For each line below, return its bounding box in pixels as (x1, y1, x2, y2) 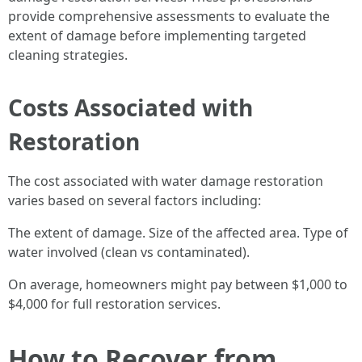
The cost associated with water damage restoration (8, 172, 323, 190)
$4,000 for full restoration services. (8, 295, 221, 313)
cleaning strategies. (8, 46, 128, 64)
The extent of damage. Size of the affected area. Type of (8, 224, 348, 242)
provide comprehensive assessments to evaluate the (8, 7, 330, 25)
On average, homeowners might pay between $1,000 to (8, 276, 347, 293)
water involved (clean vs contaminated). (8, 243, 250, 261)
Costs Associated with (8, 92, 253, 123)
